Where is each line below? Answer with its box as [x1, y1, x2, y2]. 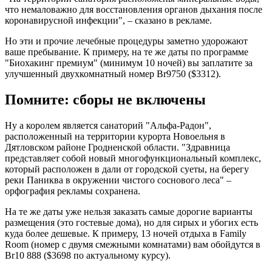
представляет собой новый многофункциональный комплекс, [5, 153, 261, 164]
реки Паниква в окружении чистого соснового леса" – [5, 175, 231, 186]
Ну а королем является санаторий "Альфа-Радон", [5, 120, 211, 131]
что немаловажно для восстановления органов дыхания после [5, 4, 262, 15]
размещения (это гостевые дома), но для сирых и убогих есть [5, 217, 258, 228]
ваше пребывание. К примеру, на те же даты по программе [5, 47, 248, 58]
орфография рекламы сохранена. [5, 186, 140, 197]
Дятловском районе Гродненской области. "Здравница [5, 142, 230, 153]
